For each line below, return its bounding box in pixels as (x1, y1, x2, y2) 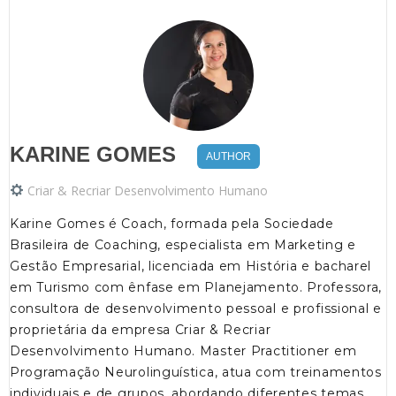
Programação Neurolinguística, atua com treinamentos (10, 364, 382, 381)
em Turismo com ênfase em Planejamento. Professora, (10, 279, 383, 296)
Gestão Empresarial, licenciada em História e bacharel (10, 258, 372, 275)
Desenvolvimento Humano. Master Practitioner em (10, 343, 357, 360)
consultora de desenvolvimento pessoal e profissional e (10, 301, 382, 317)
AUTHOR (206, 150, 251, 164)
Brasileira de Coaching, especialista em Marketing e (10, 237, 356, 254)
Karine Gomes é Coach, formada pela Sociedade (10, 216, 334, 232)
